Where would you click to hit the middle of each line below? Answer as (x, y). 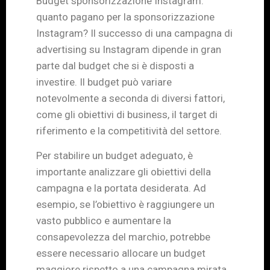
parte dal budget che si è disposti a (115, 65)
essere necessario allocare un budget (121, 253)
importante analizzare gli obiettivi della (124, 171)
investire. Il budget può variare (104, 82)
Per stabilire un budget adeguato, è (115, 155)
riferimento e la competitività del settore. (129, 130)
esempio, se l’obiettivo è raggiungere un (125, 204)
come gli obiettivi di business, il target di (127, 114)
